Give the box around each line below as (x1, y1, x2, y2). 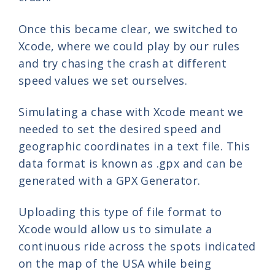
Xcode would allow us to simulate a (18, 222, 212, 237)
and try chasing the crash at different (18, 55, 227, 71)
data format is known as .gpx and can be (18, 156, 243, 171)
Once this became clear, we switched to (18, 21, 238, 36)
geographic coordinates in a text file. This (18, 139, 250, 154)
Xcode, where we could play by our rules (18, 38, 240, 53)
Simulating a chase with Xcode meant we (18, 104, 244, 120)
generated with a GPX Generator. (18, 173, 201, 188)
